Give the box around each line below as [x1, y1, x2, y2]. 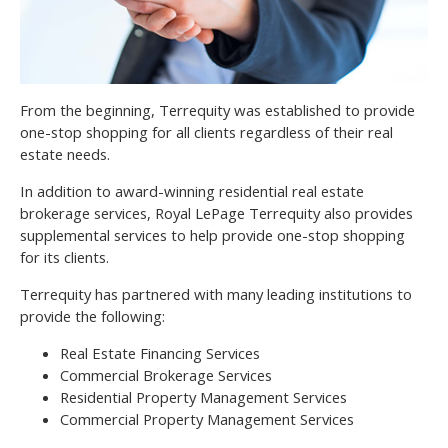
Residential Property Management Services [60, 386, 347, 407]
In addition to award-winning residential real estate [20, 180, 364, 201]
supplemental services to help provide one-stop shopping [20, 224, 405, 245]
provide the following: [20, 305, 165, 326]
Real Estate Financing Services [60, 342, 260, 363]
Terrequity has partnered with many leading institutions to [20, 283, 412, 304]
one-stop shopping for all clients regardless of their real [20, 121, 393, 142]
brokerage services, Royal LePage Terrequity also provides [20, 202, 413, 223]
